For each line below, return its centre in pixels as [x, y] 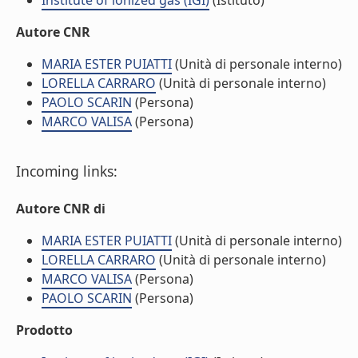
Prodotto [44, 330]
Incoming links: [67, 171]
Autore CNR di [61, 209]
